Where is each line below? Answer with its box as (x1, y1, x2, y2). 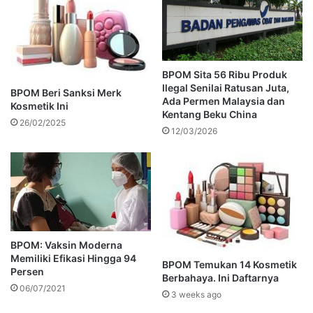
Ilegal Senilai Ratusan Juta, (162, 81, 289, 94)
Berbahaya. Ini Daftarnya (162, 271, 279, 284)
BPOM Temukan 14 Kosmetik (162, 258, 297, 270)
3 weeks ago (171, 289, 221, 300)
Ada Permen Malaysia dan (162, 94, 285, 107)
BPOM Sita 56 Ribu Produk (162, 68, 287, 80)
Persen (10, 265, 44, 277)
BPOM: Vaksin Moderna (10, 239, 122, 251)
